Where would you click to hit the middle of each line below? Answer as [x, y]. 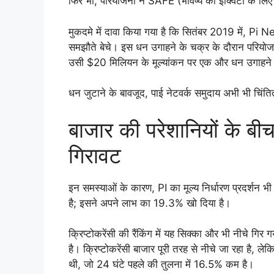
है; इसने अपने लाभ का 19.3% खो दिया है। [150, 203]
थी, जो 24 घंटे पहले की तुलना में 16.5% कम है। [161, 265]
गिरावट [95, 155]
